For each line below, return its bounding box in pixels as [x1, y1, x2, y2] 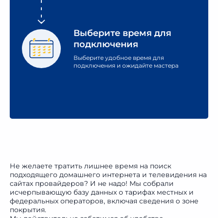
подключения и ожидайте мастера [73, 62, 179, 69]
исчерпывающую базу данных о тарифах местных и [10, 188, 194, 197]
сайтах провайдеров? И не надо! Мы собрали [10, 179, 174, 188]
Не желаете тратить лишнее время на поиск [10, 162, 171, 170]
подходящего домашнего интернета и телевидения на [10, 170, 207, 179]
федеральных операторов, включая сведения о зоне [10, 197, 199, 205]
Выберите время [73, 28, 154, 38]
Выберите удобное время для [73, 54, 164, 61]
